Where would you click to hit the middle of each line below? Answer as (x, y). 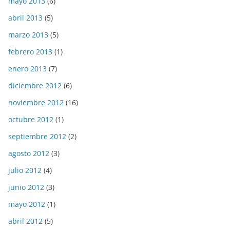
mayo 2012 (27, 204)
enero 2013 (27, 69)
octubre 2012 (31, 120)
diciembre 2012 (35, 86)
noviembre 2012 (36, 103)
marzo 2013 (28, 35)
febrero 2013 (30, 52)
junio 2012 (26, 187)
